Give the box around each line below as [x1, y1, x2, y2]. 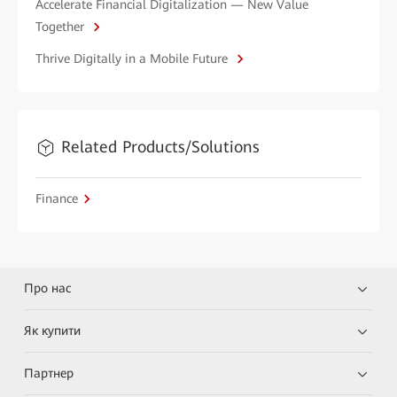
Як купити [24, 323, 82, 339]
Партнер [24, 366, 74, 381]
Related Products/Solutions [61, 137, 260, 157]
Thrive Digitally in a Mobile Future [35, 51, 231, 66]
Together [35, 19, 88, 35]
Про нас [24, 281, 72, 296]
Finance [35, 191, 78, 206]
